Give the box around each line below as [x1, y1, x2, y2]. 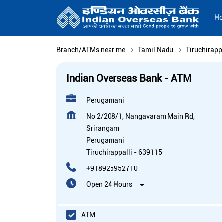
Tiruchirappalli [86, 148, 132, 157]
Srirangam [86, 124, 119, 133]
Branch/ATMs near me [56, 46, 125, 54]
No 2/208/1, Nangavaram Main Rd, [86, 112, 195, 121]
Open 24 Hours [86, 180, 132, 189]
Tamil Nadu [138, 46, 173, 54]
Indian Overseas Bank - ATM [66, 72, 191, 85]
